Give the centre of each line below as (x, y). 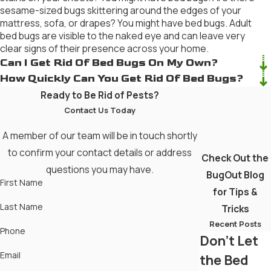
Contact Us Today (100, 110)
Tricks (235, 209)
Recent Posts (235, 224)
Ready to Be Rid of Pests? (100, 95)
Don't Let (229, 241)
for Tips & (235, 192)
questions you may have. (100, 170)
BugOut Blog (235, 175)
